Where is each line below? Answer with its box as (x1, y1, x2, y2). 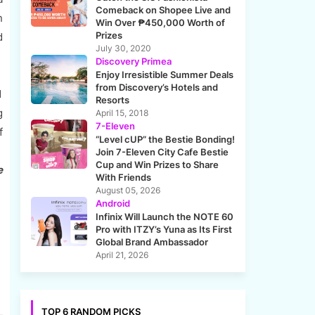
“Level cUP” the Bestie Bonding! (95, 134, 235, 146)
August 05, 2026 (95, 185, 160, 196)
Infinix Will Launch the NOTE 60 (95, 211, 233, 223)
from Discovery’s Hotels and (95, 82, 218, 94)
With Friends (95, 172, 151, 184)
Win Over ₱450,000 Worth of (95, 17, 225, 29)
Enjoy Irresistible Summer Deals (95, 69, 233, 81)
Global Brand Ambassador (95, 236, 208, 248)
